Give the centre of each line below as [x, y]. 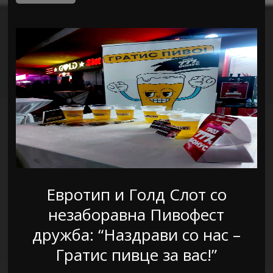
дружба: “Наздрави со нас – [136, 235]
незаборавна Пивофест [136, 214]
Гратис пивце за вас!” [136, 255]
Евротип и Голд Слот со [136, 194]
